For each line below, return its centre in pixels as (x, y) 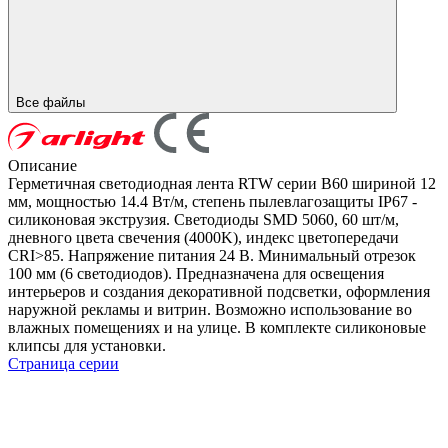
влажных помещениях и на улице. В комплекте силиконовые (217, 327)
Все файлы (52, 102)
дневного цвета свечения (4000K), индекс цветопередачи (203, 237)
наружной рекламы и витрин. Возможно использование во (210, 309)
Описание (42, 165)
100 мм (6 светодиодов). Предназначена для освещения (196, 273)
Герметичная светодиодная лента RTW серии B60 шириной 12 (222, 183)
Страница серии (63, 363)
